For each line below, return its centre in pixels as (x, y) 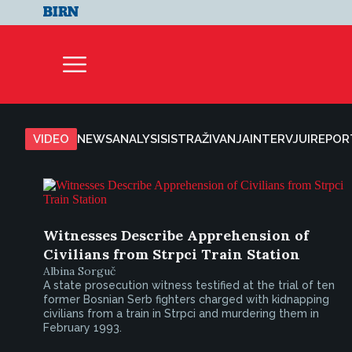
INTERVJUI (280, 139)
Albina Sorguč (79, 271)
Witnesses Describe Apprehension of (176, 235)
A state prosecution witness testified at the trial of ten (189, 285)
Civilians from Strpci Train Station (172, 254)
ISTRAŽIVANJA (209, 139)
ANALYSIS (140, 139)
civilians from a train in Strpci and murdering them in (181, 313)
